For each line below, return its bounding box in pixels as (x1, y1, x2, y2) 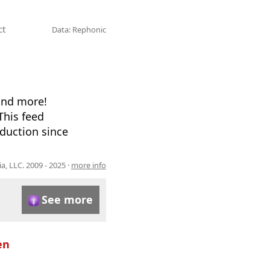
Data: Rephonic (52, 24, 106, 35)
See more (42, 192, 93, 207)
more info (71, 159, 106, 171)
